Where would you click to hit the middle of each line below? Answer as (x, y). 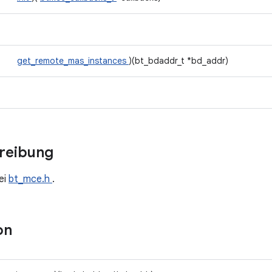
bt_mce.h (30, 179)
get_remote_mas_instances (73, 61)
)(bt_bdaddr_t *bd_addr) (178, 61)
